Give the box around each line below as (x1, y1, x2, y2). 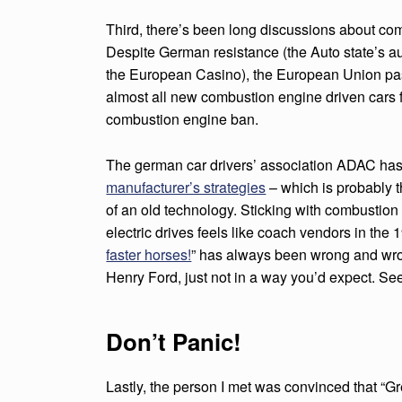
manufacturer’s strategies (106, 176, 267, 197)
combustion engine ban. (106, 108, 259, 129)
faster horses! (106, 243, 192, 265)
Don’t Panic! (106, 324, 242, 358)
